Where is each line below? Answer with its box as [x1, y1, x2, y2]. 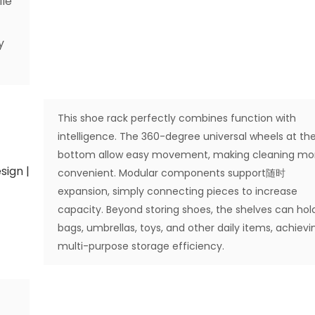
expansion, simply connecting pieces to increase [58, 184, 298, 198]
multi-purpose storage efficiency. [58, 238, 225, 253]
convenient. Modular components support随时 [58, 165, 286, 180]
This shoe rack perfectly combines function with [58, 110, 297, 125]
